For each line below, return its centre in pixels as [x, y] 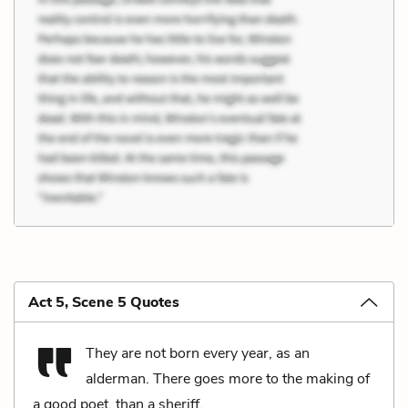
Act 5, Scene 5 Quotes [104, 302]
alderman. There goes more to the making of [228, 379]
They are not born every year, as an [198, 353]
